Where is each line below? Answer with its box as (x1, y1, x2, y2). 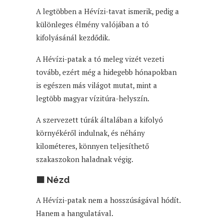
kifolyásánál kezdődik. (36, 32, 110, 42)
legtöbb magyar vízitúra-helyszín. (36, 93, 149, 103)
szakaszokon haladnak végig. (36, 154, 133, 164)
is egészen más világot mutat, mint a (36, 80, 157, 90)
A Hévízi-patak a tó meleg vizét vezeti (36, 54, 164, 64)
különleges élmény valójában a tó (36, 19, 149, 29)
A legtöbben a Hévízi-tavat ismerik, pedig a (36, 6, 179, 16)
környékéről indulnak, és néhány (36, 127, 145, 138)
